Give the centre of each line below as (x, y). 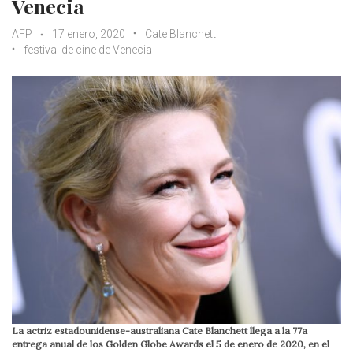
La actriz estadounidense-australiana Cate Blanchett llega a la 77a (160, 330)
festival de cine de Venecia (88, 50)
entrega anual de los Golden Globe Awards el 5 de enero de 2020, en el (171, 344)
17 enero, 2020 (89, 34)
